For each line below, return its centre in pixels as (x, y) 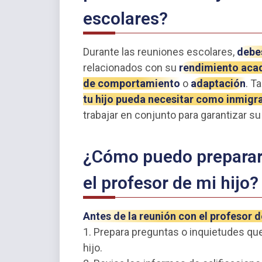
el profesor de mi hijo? (171, 183)
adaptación (218, 84)
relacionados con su (131, 68)
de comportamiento (132, 84)
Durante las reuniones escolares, (160, 52)
